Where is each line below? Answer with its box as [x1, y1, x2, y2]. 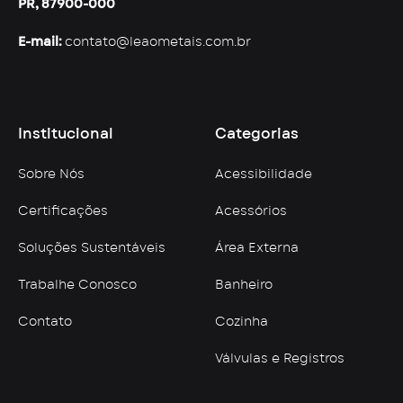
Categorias [215, 127, 299, 141]
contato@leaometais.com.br [65, 36, 251, 49]
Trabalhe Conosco [18, 279, 137, 291]
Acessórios [215, 205, 287, 218]
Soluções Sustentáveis [18, 242, 166, 255]
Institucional [18, 127, 113, 141]
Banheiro [215, 279, 273, 291]
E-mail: [18, 36, 65, 49]
